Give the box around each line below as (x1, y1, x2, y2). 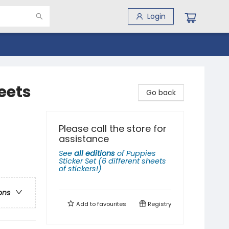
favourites (97, 200, 126, 208)
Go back (146, 87, 176, 98)
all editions (74, 148, 115, 158)
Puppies (126, 148, 156, 158)
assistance (59, 132, 109, 145)
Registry (146, 200, 171, 208)
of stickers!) (59, 164, 102, 174)
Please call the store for (59, 122, 167, 135)
